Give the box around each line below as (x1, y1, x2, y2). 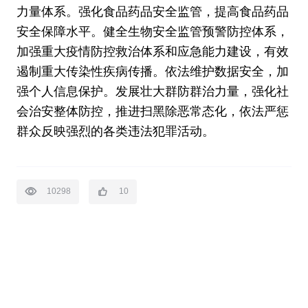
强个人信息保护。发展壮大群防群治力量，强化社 (16, 85, 289, 99)
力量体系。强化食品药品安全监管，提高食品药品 (16, 5, 289, 19)
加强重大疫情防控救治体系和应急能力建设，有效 (16, 45, 289, 59)
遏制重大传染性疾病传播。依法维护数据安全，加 (16, 65, 289, 79)
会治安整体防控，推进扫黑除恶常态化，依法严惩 (16, 104, 289, 119)
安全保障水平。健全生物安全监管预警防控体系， (16, 25, 289, 39)
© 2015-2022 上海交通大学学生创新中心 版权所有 (61, 284, 247, 294)
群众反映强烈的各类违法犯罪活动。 (16, 124, 214, 139)
